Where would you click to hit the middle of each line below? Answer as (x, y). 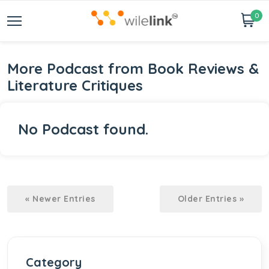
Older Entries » (210, 199)
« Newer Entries (60, 199)
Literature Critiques (75, 85)
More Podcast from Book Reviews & (133, 68)
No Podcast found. (83, 129)
